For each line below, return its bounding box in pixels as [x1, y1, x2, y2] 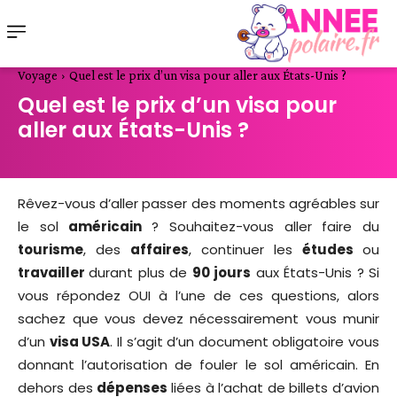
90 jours [191, 263, 252, 283]
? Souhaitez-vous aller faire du [152, 217, 380, 237]
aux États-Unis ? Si [251, 263, 380, 283]
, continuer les [189, 240, 302, 260]
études [302, 240, 362, 260]
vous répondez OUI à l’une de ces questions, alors [18, 286, 379, 306]
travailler [18, 263, 90, 283]
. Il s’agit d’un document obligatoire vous [110, 332, 379, 352]
